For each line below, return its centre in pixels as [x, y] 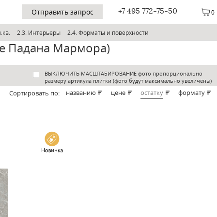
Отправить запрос [62, 12]
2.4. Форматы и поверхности [108, 33]
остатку [152, 93]
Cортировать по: [34, 93]
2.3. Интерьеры [39, 33]
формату [192, 93]
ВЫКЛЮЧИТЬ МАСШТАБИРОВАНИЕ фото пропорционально [124, 73]
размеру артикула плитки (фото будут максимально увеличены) [128, 81]
